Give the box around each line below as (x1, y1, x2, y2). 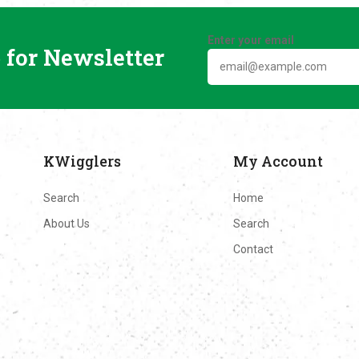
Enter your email (208, 33, 295, 46)
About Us (43, 216, 90, 230)
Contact (232, 242, 273, 256)
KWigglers (43, 151, 121, 171)
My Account (232, 151, 323, 171)
